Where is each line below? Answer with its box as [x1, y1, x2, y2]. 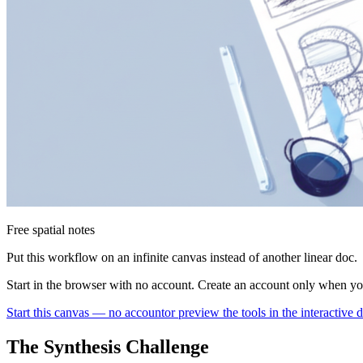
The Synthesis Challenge [6, 335, 209, 357]
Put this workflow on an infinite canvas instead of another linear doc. [6, 250, 357, 264]
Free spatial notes [6, 222, 95, 237]
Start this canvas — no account [6, 305, 164, 319]
